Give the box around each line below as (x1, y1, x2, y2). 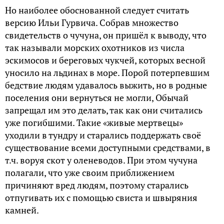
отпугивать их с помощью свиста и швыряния (5, 191, 197, 204)
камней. (5, 204, 39, 216)
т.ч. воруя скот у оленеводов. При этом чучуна (5, 154, 197, 166)
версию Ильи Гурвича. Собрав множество (5, 16, 178, 29)
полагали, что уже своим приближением (5, 166, 174, 179)
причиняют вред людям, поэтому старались (5, 179, 188, 191)
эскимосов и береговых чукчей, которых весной (5, 54, 205, 66)
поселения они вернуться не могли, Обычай (5, 91, 188, 104)
